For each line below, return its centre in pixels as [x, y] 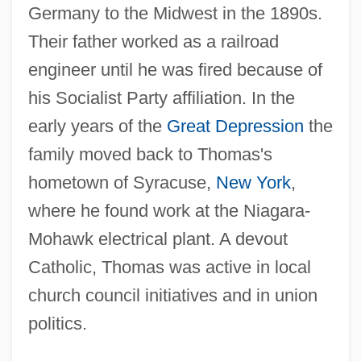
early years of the [97, 126]
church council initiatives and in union [172, 295]
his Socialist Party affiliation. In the [161, 98]
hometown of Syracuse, [122, 182]
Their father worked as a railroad [153, 41]
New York [253, 182]
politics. [57, 323]
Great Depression [235, 126]
